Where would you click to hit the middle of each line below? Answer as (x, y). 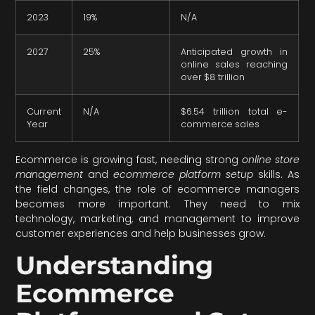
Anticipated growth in (234, 52)
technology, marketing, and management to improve (157, 219)
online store (270, 160)
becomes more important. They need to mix (157, 204)
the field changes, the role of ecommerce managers (157, 189)
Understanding (114, 265)
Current (44, 112)
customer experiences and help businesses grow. (141, 234)
